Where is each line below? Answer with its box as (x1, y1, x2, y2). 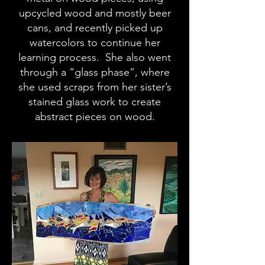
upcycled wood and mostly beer (18, 7, 171, 20)
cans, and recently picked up (27, 21, 163, 34)
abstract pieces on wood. (34, 110, 155, 123)
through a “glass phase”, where (20, 66, 170, 79)
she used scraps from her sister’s (18, 80, 172, 93)
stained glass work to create (28, 95, 161, 108)
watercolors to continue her (29, 36, 160, 49)
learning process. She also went (18, 51, 171, 64)
